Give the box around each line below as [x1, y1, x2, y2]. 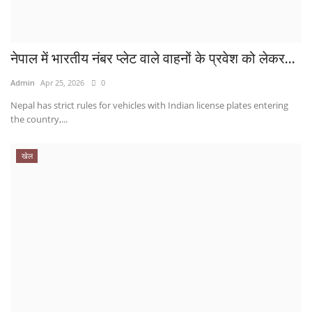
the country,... [10, 112, 68, 125]
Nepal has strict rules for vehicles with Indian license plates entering [10, 98, 288, 111]
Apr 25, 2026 [40, 77, 84, 88]
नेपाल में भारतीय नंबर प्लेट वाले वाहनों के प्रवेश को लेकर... [10, 49, 295, 67]
